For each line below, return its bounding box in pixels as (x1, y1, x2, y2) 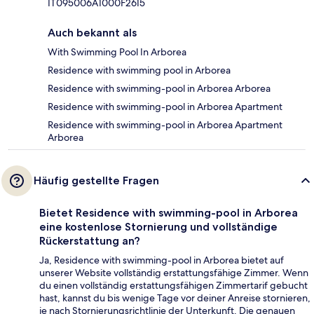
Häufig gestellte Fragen (34, 174, 159, 188)
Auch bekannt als (48, 26, 137, 40)
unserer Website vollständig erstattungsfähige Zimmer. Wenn (39, 266, 308, 280)
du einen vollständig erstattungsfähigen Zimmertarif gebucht (39, 279, 308, 292)
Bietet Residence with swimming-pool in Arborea (39, 206, 298, 220)
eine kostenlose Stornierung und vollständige (39, 220, 278, 234)
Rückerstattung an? (39, 234, 140, 248)
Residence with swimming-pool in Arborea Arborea (48, 82, 271, 95)
